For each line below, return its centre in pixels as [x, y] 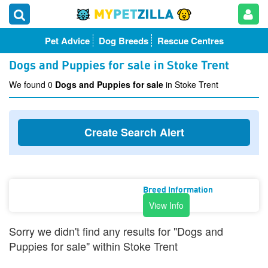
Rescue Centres [190, 41]
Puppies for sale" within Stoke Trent [93, 246]
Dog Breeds [123, 41]
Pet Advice [67, 41]
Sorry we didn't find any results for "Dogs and [116, 231]
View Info [166, 205]
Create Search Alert [134, 132]
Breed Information [178, 190]
